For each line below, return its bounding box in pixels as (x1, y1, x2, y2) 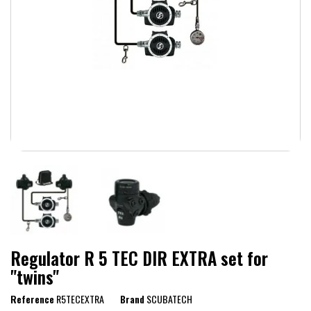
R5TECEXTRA (56, 292, 104, 307)
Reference (10, 292, 54, 307)
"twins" (10, 264, 59, 290)
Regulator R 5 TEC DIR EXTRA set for (10, 245, 268, 271)
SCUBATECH (146, 292, 192, 307)
